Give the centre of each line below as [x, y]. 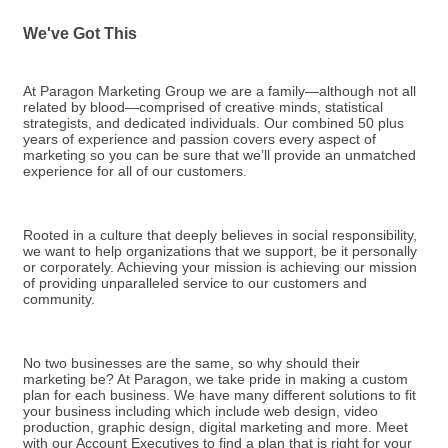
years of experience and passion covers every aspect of [199, 139]
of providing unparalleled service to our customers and [195, 283]
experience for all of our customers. [135, 171]
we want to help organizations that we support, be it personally [220, 251]
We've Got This [80, 33]
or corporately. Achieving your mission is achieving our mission [220, 267]
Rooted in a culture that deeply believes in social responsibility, [220, 235]
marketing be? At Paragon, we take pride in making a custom [215, 379]
